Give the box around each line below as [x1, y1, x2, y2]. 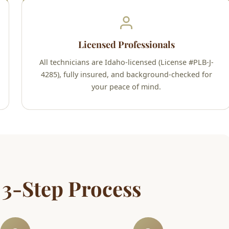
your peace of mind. [91, 82, 161, 92]
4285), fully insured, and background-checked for [40, 70, 212, 80]
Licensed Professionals [78, 38, 175, 51]
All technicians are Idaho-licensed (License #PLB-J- [39, 57, 214, 67]
